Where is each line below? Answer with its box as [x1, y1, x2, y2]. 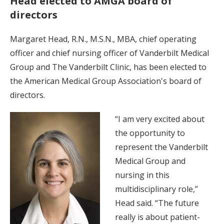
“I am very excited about [115, 113, 204, 124]
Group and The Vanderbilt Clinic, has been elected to [10, 61, 206, 72]
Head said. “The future [115, 197, 199, 208]
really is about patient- [115, 211, 200, 222]
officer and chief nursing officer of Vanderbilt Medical [10, 47, 209, 58]
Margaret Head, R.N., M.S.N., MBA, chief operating [10, 33, 196, 44]
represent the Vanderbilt [115, 141, 208, 152]
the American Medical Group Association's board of [10, 75, 201, 86]
